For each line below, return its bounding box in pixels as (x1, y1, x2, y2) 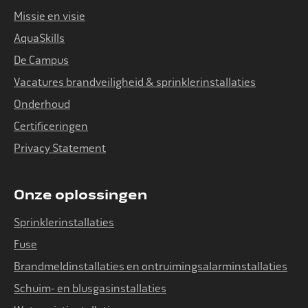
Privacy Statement (14, 141, 106, 155)
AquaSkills (14, 31, 65, 45)
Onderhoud (14, 97, 70, 111)
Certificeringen (14, 119, 88, 133)
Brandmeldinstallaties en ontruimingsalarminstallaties (14, 259, 287, 273)
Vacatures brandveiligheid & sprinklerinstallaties (14, 75, 256, 89)
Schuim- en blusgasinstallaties (14, 281, 166, 295)
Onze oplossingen (14, 186, 147, 203)
